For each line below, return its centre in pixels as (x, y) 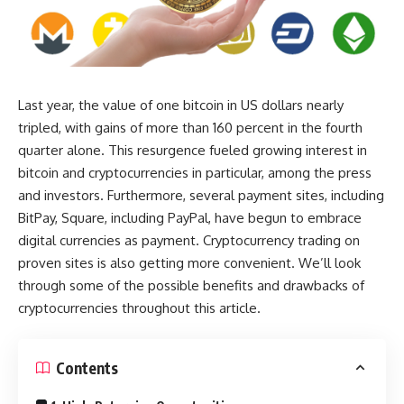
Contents (87, 367)
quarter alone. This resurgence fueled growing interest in (193, 150)
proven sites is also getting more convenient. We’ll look (189, 262)
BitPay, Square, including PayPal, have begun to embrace (190, 217)
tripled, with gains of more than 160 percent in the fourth (190, 127)
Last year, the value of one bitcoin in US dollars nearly (181, 105)
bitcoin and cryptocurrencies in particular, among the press (195, 172)
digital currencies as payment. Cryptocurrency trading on (189, 240)
